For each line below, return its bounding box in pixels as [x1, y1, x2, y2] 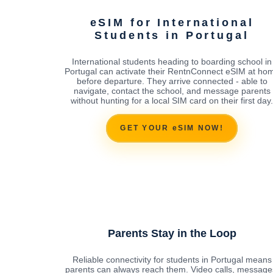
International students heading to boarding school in [72, 56, 272, 66]
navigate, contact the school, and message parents [73, 85, 271, 96]
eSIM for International [90, 16, 254, 29]
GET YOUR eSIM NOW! [120, 124, 224, 133]
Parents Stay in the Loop [107, 227, 236, 239]
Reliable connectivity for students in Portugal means [72, 254, 272, 264]
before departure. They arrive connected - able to [76, 76, 268, 86]
